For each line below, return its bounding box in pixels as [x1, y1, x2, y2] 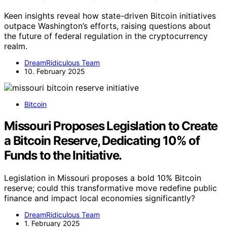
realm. [4, 41, 27, 52]
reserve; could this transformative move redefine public [4, 182, 217, 193]
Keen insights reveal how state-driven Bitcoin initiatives [4, 11, 216, 21]
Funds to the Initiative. [4, 147, 122, 163]
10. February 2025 [24, 67, 85, 76]
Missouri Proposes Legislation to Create [4, 118, 218, 133]
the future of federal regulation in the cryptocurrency [4, 31, 208, 42]
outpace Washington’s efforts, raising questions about [4, 21, 211, 31]
